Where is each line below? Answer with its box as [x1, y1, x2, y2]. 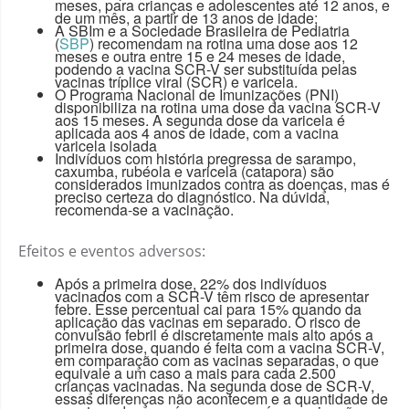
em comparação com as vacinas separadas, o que [55, 349, 379, 371]
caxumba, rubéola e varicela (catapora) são [55, 160, 334, 182]
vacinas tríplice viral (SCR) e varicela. [55, 70, 298, 92]
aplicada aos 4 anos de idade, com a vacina [55, 121, 339, 143]
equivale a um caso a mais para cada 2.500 [55, 362, 336, 383]
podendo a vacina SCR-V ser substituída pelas [55, 58, 357, 79]
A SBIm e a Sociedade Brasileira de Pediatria [55, 19, 350, 41]
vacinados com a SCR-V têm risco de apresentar [55, 285, 369, 307]
